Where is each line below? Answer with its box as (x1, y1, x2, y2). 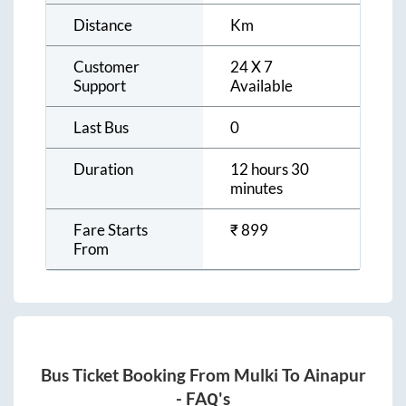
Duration (73, 159, 133, 179)
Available (230, 75, 293, 95)
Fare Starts (73, 219, 148, 239)
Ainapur (303, 365, 366, 386)
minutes (230, 178, 283, 198)
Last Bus (73, 117, 129, 137)
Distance (73, 14, 132, 34)
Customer (73, 56, 140, 76)
